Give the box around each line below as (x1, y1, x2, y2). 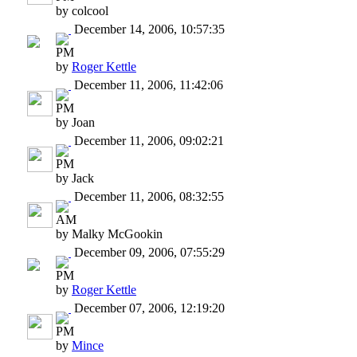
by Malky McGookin (56, 226, 163, 241)
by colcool (56, 3, 108, 18)
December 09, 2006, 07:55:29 (71, 245, 225, 259)
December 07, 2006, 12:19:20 (71, 300, 225, 315)
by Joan (56, 115, 95, 129)
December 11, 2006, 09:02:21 (71, 133, 224, 147)
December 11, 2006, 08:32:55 (71, 189, 224, 203)
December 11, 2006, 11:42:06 (71, 77, 223, 92)
